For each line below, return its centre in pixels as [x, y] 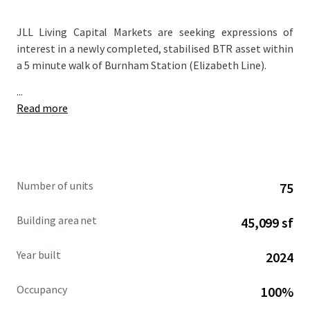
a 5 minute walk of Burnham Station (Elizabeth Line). [143, 65]
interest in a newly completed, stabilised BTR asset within [155, 48]
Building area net [57, 220]
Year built [39, 255]
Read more [42, 108]
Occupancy [42, 289]
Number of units [55, 185]
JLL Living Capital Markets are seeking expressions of [155, 32]
